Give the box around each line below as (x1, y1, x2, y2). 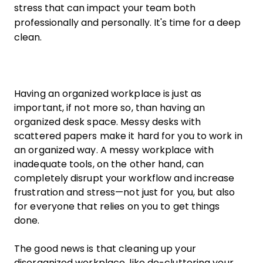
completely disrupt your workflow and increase (14, 173, 235, 183)
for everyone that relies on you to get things (14, 201, 220, 211)
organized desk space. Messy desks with (14, 117, 201, 127)
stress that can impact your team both (14, 3, 195, 13)
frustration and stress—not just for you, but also (14, 187, 235, 197)
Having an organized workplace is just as (14, 89, 202, 99)
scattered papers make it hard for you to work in (14, 131, 242, 141)
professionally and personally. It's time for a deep (14, 18, 241, 28)
